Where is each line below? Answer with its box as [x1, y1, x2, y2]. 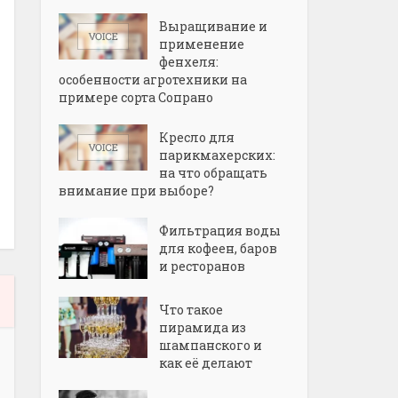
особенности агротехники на [59, 71, 247, 88]
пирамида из [159, 318, 246, 336]
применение [159, 36, 244, 52]
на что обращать [159, 164, 267, 181]
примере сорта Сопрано [59, 89, 213, 106]
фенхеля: [159, 53, 219, 70]
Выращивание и [159, 18, 267, 35]
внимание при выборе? [59, 182, 214, 199]
